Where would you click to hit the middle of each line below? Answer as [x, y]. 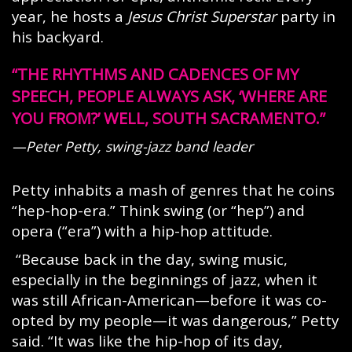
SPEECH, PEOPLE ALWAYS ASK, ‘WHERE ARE [169, 96]
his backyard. [58, 37]
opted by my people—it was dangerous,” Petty [175, 320]
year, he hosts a [70, 16]
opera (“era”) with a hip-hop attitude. [142, 231]
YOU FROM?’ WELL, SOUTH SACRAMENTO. [166, 118]
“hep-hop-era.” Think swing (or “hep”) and [158, 210]
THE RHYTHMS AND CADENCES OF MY [158, 74]
